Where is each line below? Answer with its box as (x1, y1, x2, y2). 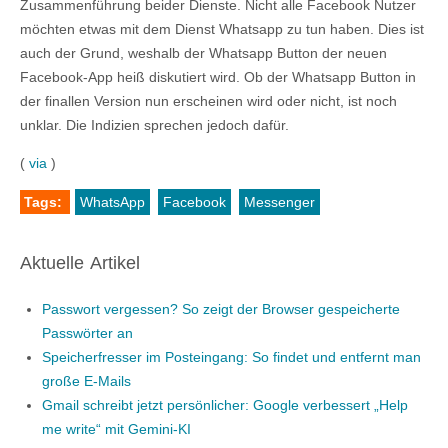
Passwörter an (41, 325, 133, 341)
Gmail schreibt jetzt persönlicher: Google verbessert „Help (41, 397, 408, 413)
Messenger (244, 194, 315, 210)
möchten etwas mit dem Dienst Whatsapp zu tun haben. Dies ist (20, 21, 424, 37)
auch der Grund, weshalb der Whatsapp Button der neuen (20, 45, 387, 61)
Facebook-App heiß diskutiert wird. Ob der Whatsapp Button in (20, 69, 416, 85)
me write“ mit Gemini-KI (41, 421, 191, 437)
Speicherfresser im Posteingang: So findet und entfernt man (41, 349, 421, 365)
